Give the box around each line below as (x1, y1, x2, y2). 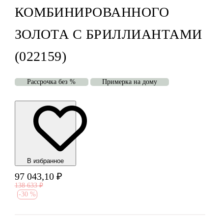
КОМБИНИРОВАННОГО (14, 4, 169, 20)
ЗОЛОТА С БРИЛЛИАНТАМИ (14, 27, 202, 42)
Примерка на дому (102, 78, 157, 86)
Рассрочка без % (27, 78, 76, 86)
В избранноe (27, 157, 64, 165)
